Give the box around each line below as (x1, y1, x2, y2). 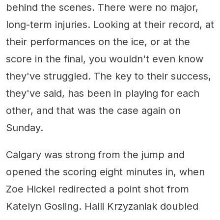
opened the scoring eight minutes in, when (6, 165, 205, 178)
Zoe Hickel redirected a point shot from (6, 183, 189, 195)
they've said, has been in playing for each (6, 87, 199, 99)
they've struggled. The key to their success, (6, 70, 211, 82)
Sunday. (6, 121, 43, 134)
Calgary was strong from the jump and (6, 148, 185, 161)
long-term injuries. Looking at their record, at (6, 18, 214, 30)
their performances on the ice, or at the (6, 35, 190, 48)
